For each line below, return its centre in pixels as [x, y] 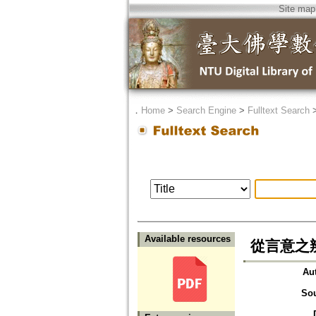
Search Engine [206, 110]
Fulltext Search [278, 110]
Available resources [187, 239]
